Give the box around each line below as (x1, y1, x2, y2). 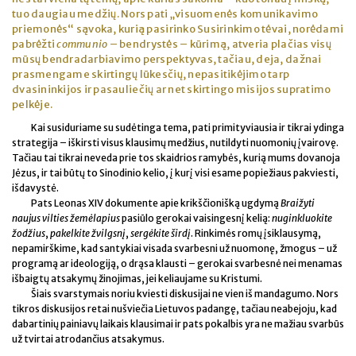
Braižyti (281, 196, 315, 209)
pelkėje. (12, 97, 53, 111)
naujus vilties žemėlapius (12, 211, 122, 224)
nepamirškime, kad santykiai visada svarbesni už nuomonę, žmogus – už (12, 242, 337, 254)
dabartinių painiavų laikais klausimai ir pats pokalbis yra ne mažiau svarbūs (12, 317, 344, 330)
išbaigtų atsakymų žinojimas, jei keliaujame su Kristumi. (12, 272, 262, 284)
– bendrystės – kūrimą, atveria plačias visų (107, 37, 331, 51)
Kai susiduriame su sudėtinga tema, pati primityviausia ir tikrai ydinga (31, 121, 344, 133)
